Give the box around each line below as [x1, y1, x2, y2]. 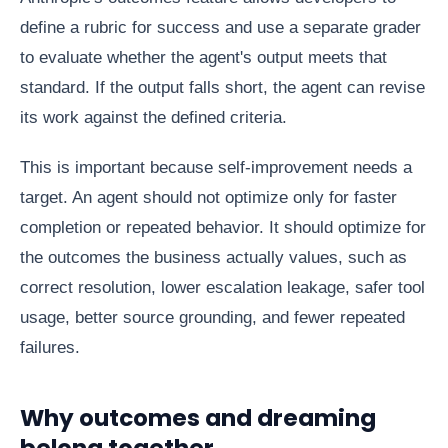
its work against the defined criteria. [20, 107, 287, 127]
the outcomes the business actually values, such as [20, 247, 407, 267]
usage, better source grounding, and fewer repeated [20, 307, 405, 327]
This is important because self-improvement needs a [20, 157, 412, 177]
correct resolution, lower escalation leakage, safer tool [20, 277, 425, 297]
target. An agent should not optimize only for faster [20, 187, 397, 207]
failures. [20, 337, 80, 357]
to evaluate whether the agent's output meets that [20, 47, 387, 67]
